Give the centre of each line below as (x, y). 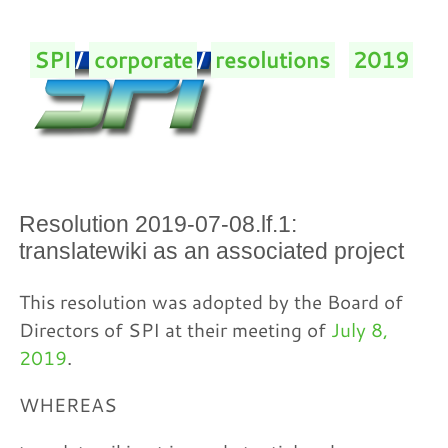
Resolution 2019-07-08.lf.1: (158, 223)
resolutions (273, 59)
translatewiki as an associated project (212, 250)
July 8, (360, 329)
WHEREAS (68, 405)
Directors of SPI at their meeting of (175, 329)
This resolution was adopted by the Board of (211, 301)
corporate (143, 59)
